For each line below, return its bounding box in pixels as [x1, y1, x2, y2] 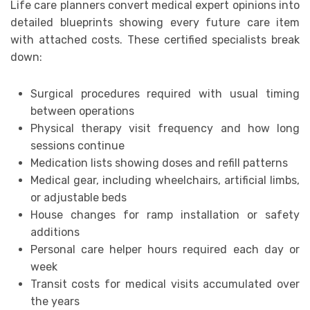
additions [30, 226, 80, 239]
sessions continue [30, 139, 125, 153]
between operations [30, 104, 134, 118]
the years [30, 295, 80, 309]
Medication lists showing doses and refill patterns [30, 156, 288, 170]
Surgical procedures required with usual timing [30, 87, 300, 101]
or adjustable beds [30, 191, 127, 205]
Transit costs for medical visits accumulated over [30, 277, 300, 291]
